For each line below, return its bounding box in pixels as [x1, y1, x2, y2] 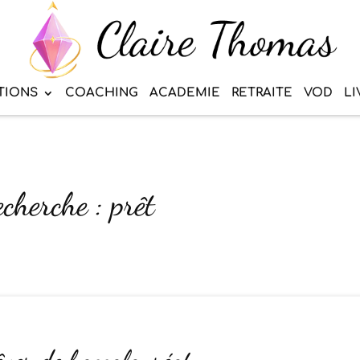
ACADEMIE [149, 86, 220, 100]
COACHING [65, 86, 138, 100]
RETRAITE [231, 86, 292, 100]
